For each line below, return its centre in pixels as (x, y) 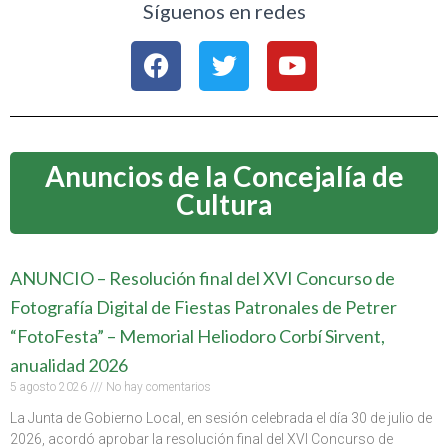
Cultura (224, 203)
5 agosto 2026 (50, 386)
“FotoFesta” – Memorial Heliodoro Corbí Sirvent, (197, 335)
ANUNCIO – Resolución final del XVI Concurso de (202, 277)
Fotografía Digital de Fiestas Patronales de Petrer (203, 306)
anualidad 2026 (69, 364)
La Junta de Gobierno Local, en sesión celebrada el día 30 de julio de (221, 417)
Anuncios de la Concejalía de (224, 175)
